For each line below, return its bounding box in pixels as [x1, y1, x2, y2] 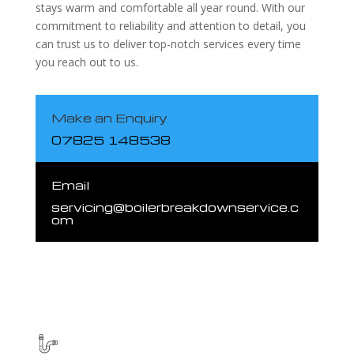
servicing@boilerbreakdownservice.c [51, 198, 299, 215]
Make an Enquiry [51, 109, 168, 126]
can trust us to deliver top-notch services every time [35, 36, 301, 51]
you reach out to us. [35, 54, 138, 70]
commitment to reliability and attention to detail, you [35, 17, 306, 33]
